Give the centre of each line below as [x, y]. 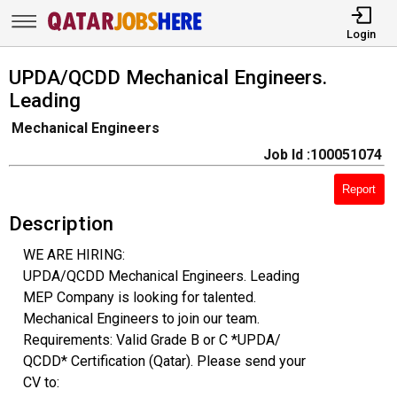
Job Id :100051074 [322, 155]
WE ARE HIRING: [74, 254]
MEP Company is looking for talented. [139, 297]
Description [61, 223]
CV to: [41, 382]
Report [359, 189]
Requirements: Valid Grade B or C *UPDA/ [152, 339]
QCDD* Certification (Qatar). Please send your [164, 361]
